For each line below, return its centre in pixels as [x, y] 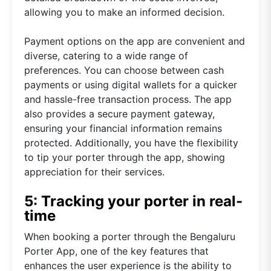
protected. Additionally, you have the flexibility [131, 142]
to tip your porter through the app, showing [125, 157]
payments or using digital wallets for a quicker [131, 84]
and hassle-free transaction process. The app [128, 99]
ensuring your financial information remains [123, 128]
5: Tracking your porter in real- [133, 201]
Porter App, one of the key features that [116, 251]
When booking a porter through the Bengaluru [130, 236]
